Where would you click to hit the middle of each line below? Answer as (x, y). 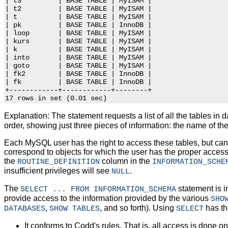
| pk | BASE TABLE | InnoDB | (78, 25)
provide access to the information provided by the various (107, 198)
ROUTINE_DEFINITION (59, 162)
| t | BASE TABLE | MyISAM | (78, 17)
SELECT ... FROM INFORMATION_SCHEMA (98, 190)
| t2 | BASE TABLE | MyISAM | (78, 9)
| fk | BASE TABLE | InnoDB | (78, 82)
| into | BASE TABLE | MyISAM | (78, 58)
